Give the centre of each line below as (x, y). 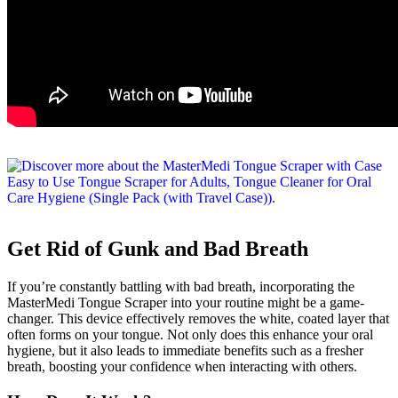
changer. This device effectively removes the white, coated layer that (198, 318)
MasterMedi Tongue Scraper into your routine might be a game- (186, 302)
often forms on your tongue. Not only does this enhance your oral (190, 334)
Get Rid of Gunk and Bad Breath (158, 248)
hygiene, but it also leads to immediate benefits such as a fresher (185, 350)
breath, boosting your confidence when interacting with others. (182, 366)
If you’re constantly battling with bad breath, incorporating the (181, 286)
